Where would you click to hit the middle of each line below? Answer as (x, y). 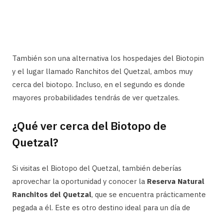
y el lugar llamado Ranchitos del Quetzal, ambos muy (102, 71)
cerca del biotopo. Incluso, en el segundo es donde (99, 84)
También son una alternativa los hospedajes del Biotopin (108, 58)
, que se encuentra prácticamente (149, 195)
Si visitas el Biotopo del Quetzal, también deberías (97, 168)
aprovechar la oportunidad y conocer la (80, 182)
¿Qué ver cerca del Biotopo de (89, 126)
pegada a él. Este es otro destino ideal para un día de (101, 208)
